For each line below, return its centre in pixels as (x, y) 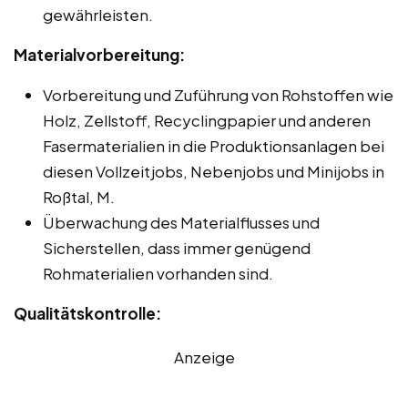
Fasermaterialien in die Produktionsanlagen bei (214, 145)
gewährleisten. (98, 14)
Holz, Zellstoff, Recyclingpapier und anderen (207, 120)
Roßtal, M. (79, 196)
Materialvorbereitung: (99, 54)
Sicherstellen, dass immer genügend (177, 247)
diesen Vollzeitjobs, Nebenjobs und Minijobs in (214, 171)
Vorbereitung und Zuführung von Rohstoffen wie (218, 94)
